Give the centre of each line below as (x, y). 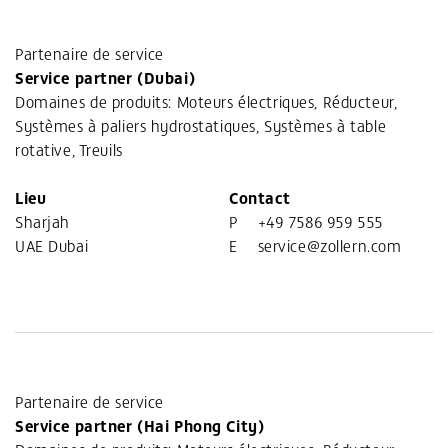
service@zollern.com (329, 245)
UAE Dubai (52, 245)
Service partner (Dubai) (105, 77)
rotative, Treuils (69, 149)
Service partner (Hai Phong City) (140, 425)
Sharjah (42, 221)
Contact (260, 197)
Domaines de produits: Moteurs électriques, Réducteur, (206, 101)
